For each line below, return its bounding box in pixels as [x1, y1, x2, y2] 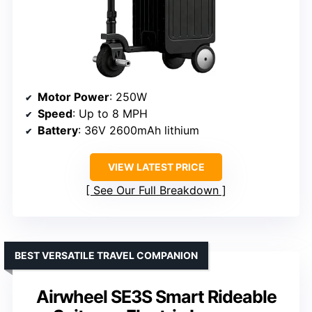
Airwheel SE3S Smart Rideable [36, 286, 276, 308]
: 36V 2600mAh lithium [78, 123, 199, 138]
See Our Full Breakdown [93, 183, 219, 198]
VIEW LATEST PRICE [107, 161, 205, 173]
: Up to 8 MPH [72, 107, 148, 121]
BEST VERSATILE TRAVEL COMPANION [15, 249, 198, 262]
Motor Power [38, 90, 109, 104]
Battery [38, 123, 78, 138]
